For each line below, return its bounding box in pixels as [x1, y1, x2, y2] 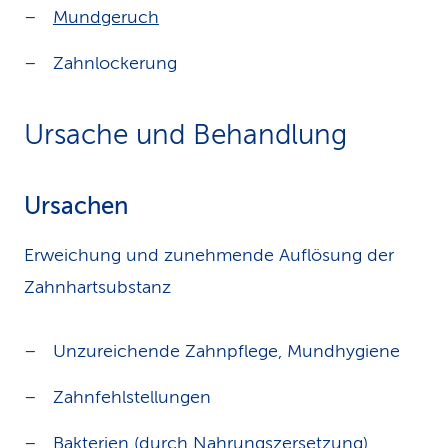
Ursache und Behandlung [24, 119, 347, 150]
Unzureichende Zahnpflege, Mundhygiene [53, 341, 400, 361]
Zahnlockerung [53, 53, 177, 73]
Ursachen [24, 193, 128, 220]
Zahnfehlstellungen [53, 387, 211, 407]
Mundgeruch [53, 7, 159, 27]
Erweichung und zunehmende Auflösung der [24, 245, 394, 265]
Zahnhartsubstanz [24, 277, 171, 297]
